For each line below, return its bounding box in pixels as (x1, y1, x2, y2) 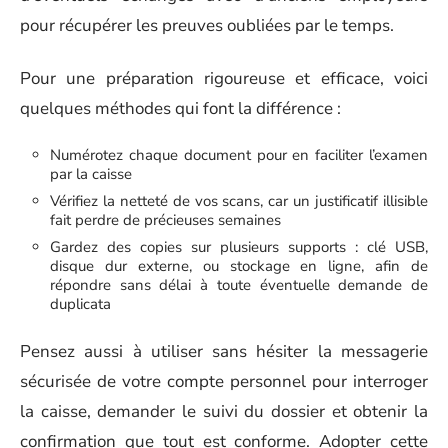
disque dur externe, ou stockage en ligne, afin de (50, 256, 428, 276)
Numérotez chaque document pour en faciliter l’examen (50, 145, 428, 165)
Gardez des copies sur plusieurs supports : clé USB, (50, 237, 428, 257)
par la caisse (50, 164, 132, 184)
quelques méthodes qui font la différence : (20, 96, 341, 120)
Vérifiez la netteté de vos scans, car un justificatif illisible (50, 191, 428, 211)
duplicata (50, 294, 111, 314)
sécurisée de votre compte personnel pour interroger (20, 369, 428, 393)
